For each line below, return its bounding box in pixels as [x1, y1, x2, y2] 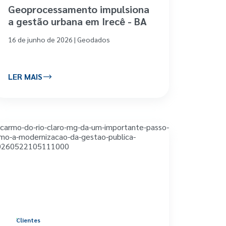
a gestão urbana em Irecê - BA [8, 14, 147, 28]
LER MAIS [8, 71, 42, 82]
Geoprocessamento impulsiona [8, 2, 149, 16]
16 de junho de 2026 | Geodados [8, 34, 110, 44]
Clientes [16, 215, 40, 224]
